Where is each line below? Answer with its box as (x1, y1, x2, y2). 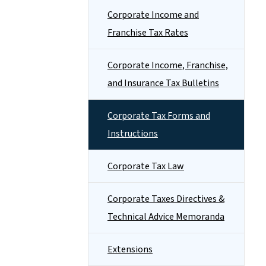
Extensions (107, 243, 153, 256)
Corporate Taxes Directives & (107, 192, 224, 205)
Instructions (107, 127, 158, 140)
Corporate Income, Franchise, (107, 59, 228, 72)
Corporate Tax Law (107, 160, 184, 173)
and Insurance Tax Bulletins (107, 77, 219, 90)
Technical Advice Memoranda (107, 210, 224, 223)
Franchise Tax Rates (107, 26, 188, 39)
